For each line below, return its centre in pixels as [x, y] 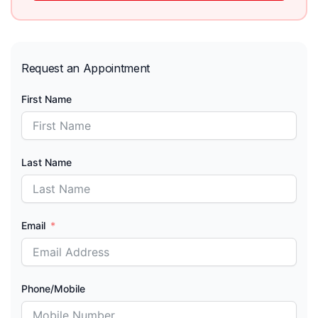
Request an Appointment [86, 68]
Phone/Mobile [53, 289]
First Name [46, 99]
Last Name [46, 163]
